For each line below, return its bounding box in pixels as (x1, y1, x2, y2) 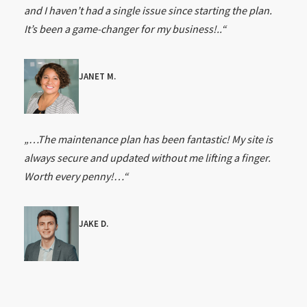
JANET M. (78, 70, 116, 82)
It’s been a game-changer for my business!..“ (23, 22, 226, 36)
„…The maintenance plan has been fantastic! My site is (23, 132, 273, 147)
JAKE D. (78, 217, 108, 230)
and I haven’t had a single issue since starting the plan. (23, 3, 272, 18)
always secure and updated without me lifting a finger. (23, 151, 271, 165)
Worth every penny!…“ (23, 169, 128, 184)
